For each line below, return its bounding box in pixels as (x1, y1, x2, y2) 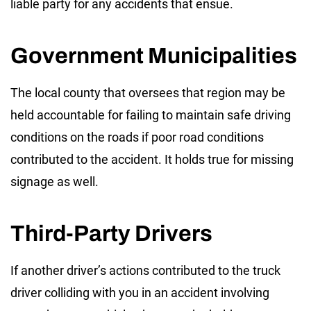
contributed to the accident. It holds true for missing (10, 152, 294, 167)
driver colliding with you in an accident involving (10, 285, 269, 301)
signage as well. (10, 174, 99, 190)
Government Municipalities (10, 44, 297, 69)
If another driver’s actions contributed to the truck (10, 263, 280, 278)
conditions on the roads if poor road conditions (10, 130, 264, 145)
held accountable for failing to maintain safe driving (10, 108, 291, 123)
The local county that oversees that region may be (10, 85, 285, 101)
